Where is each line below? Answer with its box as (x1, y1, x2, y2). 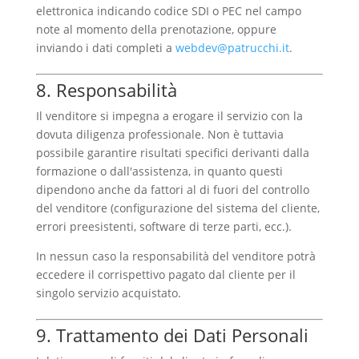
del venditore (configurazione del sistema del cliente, (35, 200, 320, 216)
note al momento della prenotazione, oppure (35, 22, 276, 38)
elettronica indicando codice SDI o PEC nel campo (35, 3, 301, 19)
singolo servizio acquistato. (35, 285, 181, 301)
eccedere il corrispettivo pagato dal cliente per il (35, 267, 296, 283)
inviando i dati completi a (35, 40, 175, 56)
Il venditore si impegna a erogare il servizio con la (35, 108, 303, 124)
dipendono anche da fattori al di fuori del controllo (35, 182, 309, 198)
